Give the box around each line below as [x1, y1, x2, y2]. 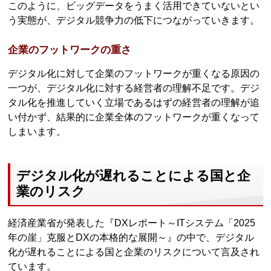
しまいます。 [8, 126, 67, 137]
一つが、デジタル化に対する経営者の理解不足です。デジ [8, 83, 260, 94]
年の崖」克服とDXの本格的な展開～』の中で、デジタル [8, 232, 255, 243]
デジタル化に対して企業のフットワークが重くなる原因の [8, 68, 260, 79]
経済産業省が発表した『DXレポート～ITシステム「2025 [8, 218, 256, 228]
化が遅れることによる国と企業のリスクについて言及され [8, 247, 260, 257]
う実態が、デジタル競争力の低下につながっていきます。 [8, 15, 260, 25]
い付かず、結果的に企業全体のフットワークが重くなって [8, 112, 260, 123]
